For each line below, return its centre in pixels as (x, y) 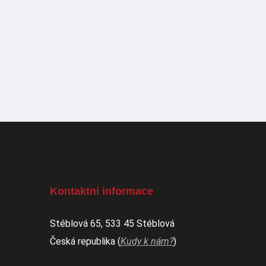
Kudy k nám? (147, 241)
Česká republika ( (85, 241)
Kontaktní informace (101, 191)
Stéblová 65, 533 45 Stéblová (112, 223)
